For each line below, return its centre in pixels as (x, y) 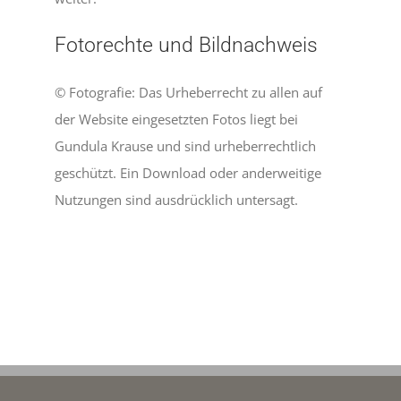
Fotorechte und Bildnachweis (187, 45)
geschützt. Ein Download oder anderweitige (188, 172)
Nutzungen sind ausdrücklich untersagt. (177, 199)
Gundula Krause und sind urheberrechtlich (186, 145)
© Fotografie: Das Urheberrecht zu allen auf (189, 92)
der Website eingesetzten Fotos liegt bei (177, 119)
